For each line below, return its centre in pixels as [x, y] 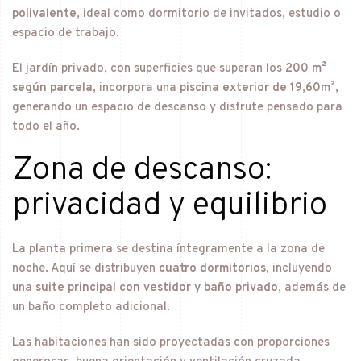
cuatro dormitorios [212, 268]
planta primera [71, 249]
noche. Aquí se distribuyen [85, 268]
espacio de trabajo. [66, 33]
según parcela [52, 88]
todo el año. [46, 127]
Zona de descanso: [142, 170]
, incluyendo [299, 268]
